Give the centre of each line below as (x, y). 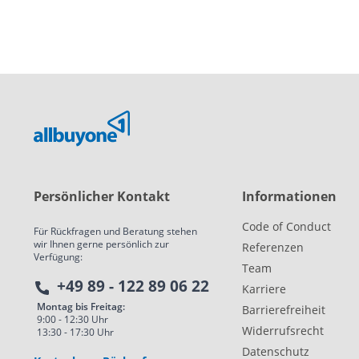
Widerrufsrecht (283, 331)
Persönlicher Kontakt (102, 197)
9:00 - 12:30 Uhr (73, 320)
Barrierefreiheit (284, 310)
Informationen (289, 197)
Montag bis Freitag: (81, 307)
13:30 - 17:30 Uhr (75, 333)
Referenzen (273, 248)
